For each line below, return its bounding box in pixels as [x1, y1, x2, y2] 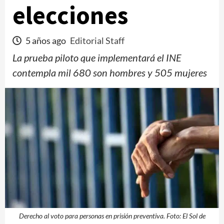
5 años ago [24, 35, 67, 46]
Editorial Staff [70, 35, 124, 46]
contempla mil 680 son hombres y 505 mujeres [12, 66, 207, 78]
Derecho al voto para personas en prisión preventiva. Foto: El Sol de [18, 211, 205, 220]
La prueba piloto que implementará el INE [12, 51, 181, 63]
